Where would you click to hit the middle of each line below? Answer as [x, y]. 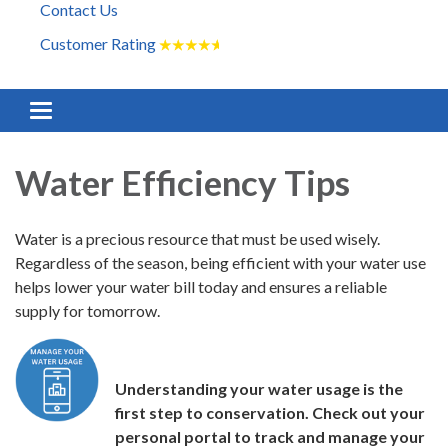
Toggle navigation [101, 113]
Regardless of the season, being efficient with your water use [220, 263]
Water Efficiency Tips [186, 182]
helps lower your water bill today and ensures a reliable [201, 287]
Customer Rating [99, 44]
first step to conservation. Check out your [269, 413]
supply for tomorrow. [87, 311]
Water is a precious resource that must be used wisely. [197, 239]
